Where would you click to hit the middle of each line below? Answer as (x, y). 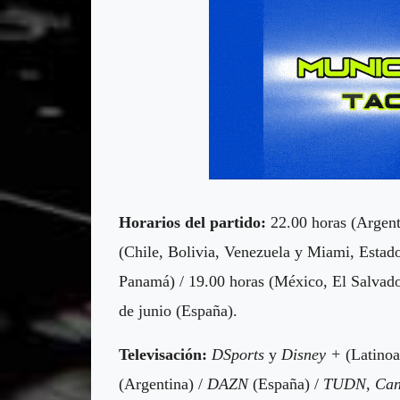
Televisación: (163, 354)
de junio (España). (178, 310)
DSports (240, 354)
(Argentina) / (163, 383)
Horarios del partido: (192, 222)
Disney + (313, 354)
